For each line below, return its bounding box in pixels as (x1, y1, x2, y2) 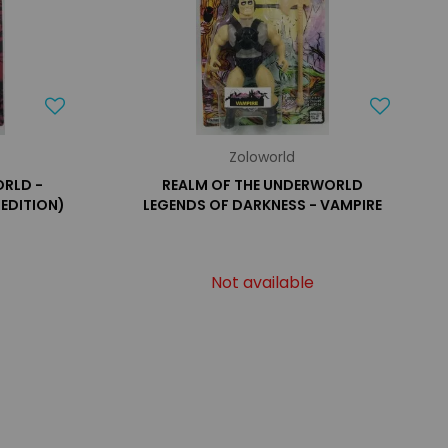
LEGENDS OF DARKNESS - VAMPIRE (142, 195, 382, 215)
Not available (210, 271, 314, 294)
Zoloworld (229, 147, 296, 167)
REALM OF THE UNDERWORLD (161, 175, 363, 195)
